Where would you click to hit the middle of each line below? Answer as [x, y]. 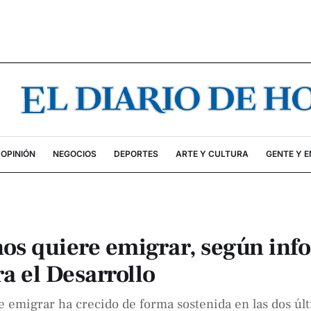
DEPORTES [136, 154]
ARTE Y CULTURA [212, 154]
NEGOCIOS [74, 154]
